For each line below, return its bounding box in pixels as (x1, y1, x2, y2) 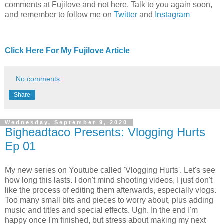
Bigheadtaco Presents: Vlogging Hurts (5, 125, 205, 139)
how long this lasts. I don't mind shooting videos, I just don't (5, 175, 212, 184)
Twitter (114, 10, 137, 19)
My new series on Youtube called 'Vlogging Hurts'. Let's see (5, 165, 215, 174)
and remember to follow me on (5, 10, 114, 19)
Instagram (155, 10, 190, 19)
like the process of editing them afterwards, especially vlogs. (5, 185, 216, 194)
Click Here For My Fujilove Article (5, 46, 130, 55)
